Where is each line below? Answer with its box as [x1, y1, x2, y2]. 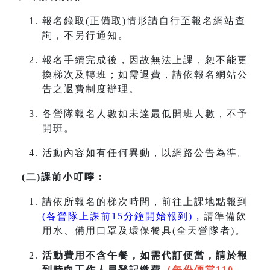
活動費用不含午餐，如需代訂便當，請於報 [42, 250, 248, 261]
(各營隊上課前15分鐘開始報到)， [42, 211, 204, 222]
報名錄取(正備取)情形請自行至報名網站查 [42, 16, 246, 27]
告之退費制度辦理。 [42, 84, 140, 95]
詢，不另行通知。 [42, 30, 129, 41]
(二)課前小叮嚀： [22, 172, 106, 183]
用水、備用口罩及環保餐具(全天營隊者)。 [42, 225, 246, 236]
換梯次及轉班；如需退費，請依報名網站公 [42, 69, 248, 80]
